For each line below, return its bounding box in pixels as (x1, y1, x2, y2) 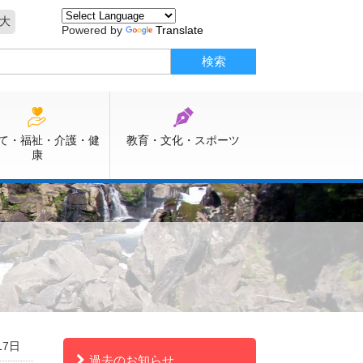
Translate (156, 23, 203, 36)
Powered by (62, 23, 126, 36)
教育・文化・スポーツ (126, 134, 240, 147)
